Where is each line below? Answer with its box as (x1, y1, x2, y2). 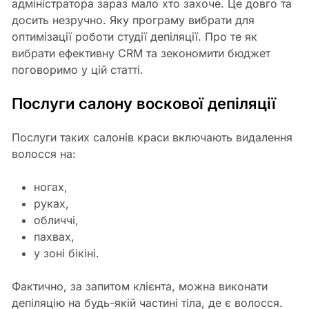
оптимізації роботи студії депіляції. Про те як (11, 30, 257, 43)
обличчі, (33, 213, 79, 227)
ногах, (33, 180, 68, 194)
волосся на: (11, 147, 76, 161)
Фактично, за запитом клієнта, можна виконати (11, 279, 268, 293)
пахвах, (33, 230, 74, 243)
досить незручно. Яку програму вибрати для (11, 13, 255, 27)
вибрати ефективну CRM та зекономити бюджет (11, 46, 270, 60)
